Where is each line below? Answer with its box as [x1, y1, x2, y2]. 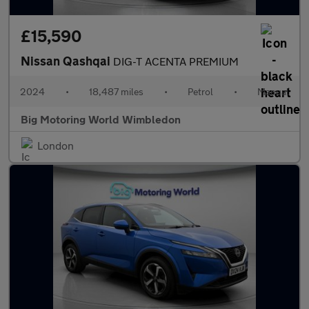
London [37, 139, 74, 152]
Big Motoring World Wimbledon [21, 112, 181, 126]
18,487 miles [89, 86, 143, 97]
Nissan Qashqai [21, 53, 113, 68]
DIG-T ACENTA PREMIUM [113, 54, 239, 68]
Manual [257, 86, 289, 97]
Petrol [188, 86, 213, 97]
